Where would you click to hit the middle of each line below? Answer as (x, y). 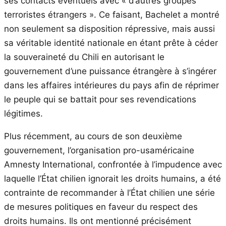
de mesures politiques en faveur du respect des (101, 207)
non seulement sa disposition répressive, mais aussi (109, 29)
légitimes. (23, 113)
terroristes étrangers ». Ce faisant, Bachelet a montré (112, 14)
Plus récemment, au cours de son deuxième (93, 136)
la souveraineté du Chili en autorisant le (84, 57)
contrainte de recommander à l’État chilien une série (109, 192)
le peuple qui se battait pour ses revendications (100, 99)
